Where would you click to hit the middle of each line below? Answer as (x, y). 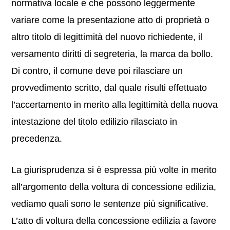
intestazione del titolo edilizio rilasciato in (94, 122)
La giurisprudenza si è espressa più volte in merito (114, 170)
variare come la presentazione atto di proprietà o (111, 20)
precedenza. (37, 139)
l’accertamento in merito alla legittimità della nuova (115, 105)
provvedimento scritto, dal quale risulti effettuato (109, 88)
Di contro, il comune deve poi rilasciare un (97, 71)
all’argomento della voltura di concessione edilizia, (114, 187)
